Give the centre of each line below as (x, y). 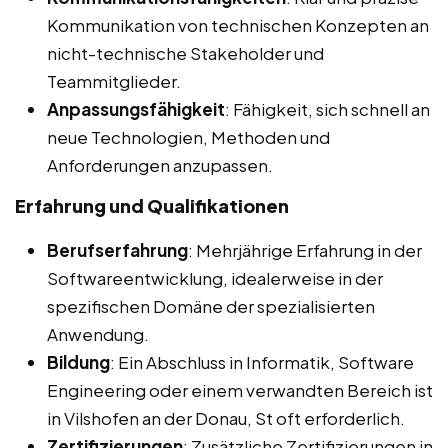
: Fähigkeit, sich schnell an (327, 109)
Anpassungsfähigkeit (136, 109)
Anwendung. (98, 334)
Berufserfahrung (117, 250)
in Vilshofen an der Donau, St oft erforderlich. (226, 418)
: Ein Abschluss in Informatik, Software (262, 362)
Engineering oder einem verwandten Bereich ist (240, 390)
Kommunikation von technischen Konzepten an (238, 25)
